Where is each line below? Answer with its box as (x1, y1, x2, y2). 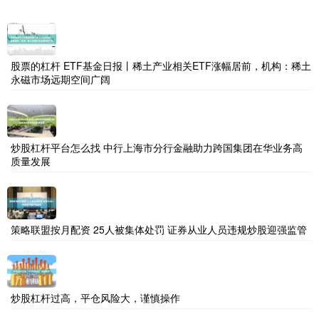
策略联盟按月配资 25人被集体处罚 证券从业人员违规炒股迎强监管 (11, 221, 307, 236)
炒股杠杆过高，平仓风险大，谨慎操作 (11, 290, 180, 305)
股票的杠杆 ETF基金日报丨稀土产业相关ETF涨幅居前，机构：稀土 (11, 58, 311, 73)
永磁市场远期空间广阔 (11, 71, 110, 86)
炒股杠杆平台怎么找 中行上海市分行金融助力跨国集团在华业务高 (11, 140, 303, 155)
